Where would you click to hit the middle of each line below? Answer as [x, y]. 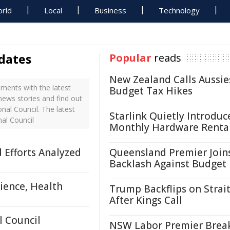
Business [111, 10]
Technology [179, 10]
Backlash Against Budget [168, 164]
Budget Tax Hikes [151, 91]
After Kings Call [146, 200]
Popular [130, 58]
